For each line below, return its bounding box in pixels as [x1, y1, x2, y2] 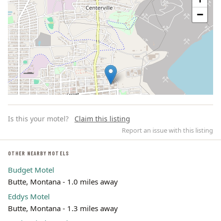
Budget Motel [8, 165, 54, 175]
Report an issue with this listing [122, 126, 213, 135]
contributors [178, 175, 211, 184]
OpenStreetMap [135, 175, 178, 184]
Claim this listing [74, 114, 130, 123]
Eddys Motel [8, 191, 50, 201]
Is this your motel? [8, 114, 69, 123]
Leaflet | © [107, 175, 135, 184]
